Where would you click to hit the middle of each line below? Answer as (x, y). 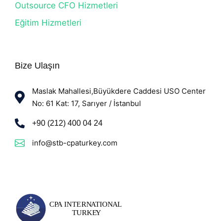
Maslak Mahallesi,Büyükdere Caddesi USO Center (119, 91)
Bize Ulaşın (37, 66)
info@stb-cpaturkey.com (75, 143)
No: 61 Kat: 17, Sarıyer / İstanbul (87, 103)
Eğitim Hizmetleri (48, 23)
